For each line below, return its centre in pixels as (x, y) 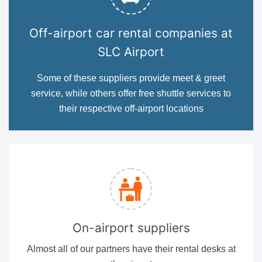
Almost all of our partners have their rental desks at (131, 249)
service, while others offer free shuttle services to (131, 93)
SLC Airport (131, 51)
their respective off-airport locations (131, 108)
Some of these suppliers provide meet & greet (131, 78)
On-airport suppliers (131, 227)
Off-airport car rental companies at (131, 33)
